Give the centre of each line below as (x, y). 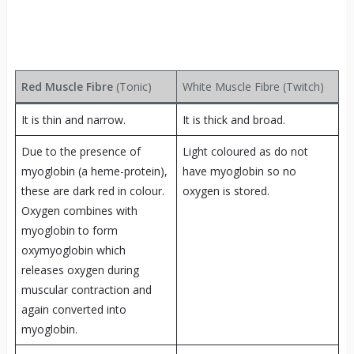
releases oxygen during (80, 269)
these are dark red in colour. (92, 190)
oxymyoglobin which (73, 250)
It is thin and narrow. (73, 119)
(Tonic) (132, 86)
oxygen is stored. (226, 190)
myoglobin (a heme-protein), (94, 171)
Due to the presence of (81, 151)
